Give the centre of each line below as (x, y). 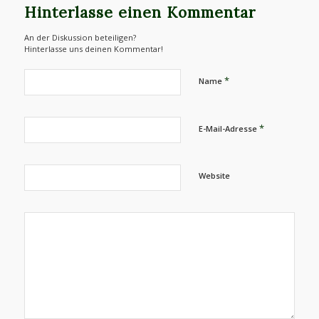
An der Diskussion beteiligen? (80, 38)
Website (214, 176)
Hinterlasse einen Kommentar (140, 13)
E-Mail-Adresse (229, 129)
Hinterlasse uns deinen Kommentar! (93, 49)
